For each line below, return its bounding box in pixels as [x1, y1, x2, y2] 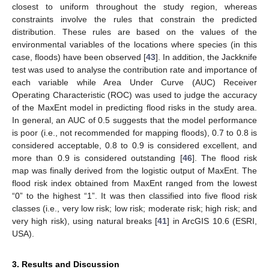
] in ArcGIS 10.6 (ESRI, [167, 216, 258, 226]
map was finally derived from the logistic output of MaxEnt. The [12, 165, 257, 175]
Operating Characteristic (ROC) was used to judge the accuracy [12, 89, 257, 100]
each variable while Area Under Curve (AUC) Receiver [12, 77, 257, 87]
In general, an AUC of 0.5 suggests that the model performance [12, 115, 257, 125]
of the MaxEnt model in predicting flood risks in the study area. [12, 102, 257, 112]
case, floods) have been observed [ [12, 52, 146, 62]
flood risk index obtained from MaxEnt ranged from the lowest [12, 178, 257, 188]
